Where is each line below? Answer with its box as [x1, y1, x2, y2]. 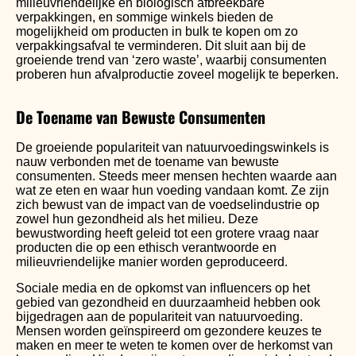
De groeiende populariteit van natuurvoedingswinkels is [16, 141, 329, 155]
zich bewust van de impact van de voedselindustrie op [16, 198, 319, 212]
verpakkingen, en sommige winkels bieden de [16, 10, 273, 25]
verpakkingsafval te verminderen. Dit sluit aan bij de [16, 39, 306, 53]
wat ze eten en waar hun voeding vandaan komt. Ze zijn [16, 184, 329, 198]
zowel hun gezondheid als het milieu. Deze [16, 212, 258, 226]
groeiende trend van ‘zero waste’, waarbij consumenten [16, 53, 327, 68]
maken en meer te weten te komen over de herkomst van [16, 338, 333, 352]
